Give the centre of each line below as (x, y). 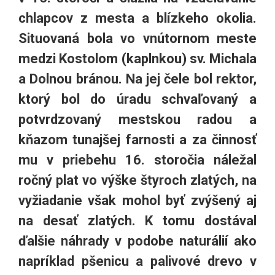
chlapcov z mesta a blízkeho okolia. (137, 18)
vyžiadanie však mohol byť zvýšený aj (137, 201)
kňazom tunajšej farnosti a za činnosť (137, 140)
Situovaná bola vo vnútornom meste (137, 39)
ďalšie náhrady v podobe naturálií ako (137, 241)
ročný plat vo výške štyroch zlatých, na (137, 180)
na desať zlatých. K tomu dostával (137, 221)
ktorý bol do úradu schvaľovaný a (137, 99)
